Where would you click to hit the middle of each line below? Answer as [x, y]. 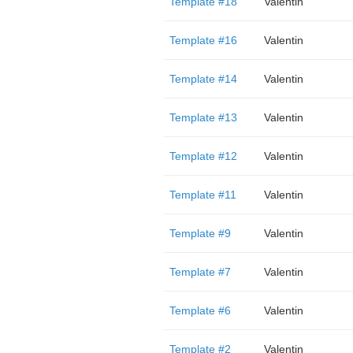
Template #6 [200, 310]
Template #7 [200, 272]
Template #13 [203, 117]
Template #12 [203, 156]
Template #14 [203, 79]
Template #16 [203, 40]
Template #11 [203, 195]
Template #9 [200, 233]
